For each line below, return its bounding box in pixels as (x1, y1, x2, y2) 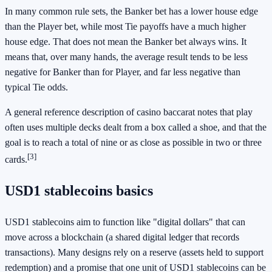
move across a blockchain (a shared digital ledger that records (5, 231, 239, 242)
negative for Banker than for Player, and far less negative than (5, 66, 240, 77)
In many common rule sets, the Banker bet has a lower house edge (5, 5, 258, 16)
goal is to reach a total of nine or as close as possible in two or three (5, 137, 262, 148)
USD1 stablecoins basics (5, 183, 153, 199)
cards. (5, 154, 27, 165)
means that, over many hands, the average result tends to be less (5, 51, 248, 62)
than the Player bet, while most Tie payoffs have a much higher (5, 21, 246, 32)
